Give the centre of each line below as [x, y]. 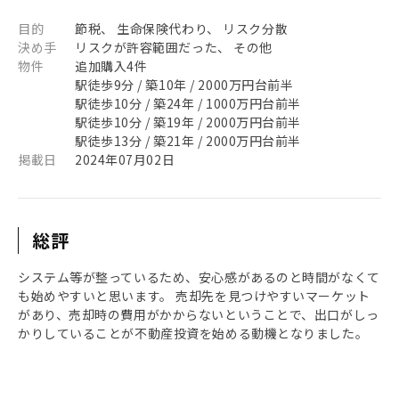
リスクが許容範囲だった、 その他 [174, 47]
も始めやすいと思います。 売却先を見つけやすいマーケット [194, 296]
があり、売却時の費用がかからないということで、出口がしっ [199, 314]
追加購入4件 [111, 66]
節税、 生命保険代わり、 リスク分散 [182, 28]
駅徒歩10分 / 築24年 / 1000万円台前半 [188, 103]
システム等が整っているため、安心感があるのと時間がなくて [199, 277]
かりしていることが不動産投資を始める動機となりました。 [193, 333]
